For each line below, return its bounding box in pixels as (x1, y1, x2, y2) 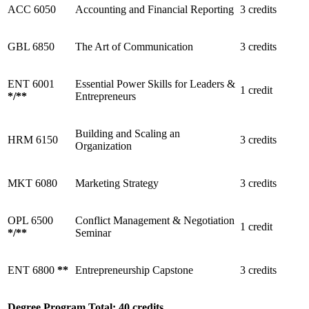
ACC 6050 (8, 3, 56, 15)
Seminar (75, 226, 111, 239)
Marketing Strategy (75, 177, 159, 189)
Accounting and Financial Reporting (75, 3, 234, 15)
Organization (75, 139, 132, 152)
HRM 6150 (8, 133, 58, 146)
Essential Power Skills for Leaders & (75, 77, 235, 90)
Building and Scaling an (75, 127, 180, 139)
